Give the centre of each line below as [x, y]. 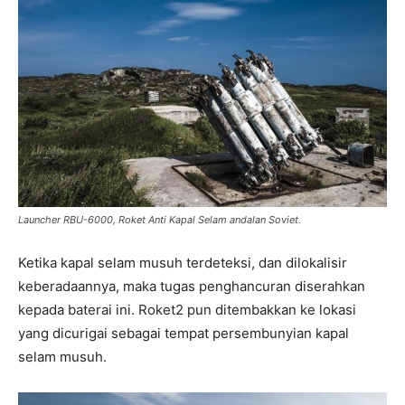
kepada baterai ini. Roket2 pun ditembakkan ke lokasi [187, 309]
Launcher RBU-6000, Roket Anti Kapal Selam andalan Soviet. [160, 219]
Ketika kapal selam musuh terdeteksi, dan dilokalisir [183, 262]
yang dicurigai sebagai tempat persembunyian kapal [184, 333]
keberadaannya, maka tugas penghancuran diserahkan [192, 286]
